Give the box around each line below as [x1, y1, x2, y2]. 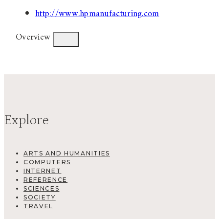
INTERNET [23, 167, 62, 175]
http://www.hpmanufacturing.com [35, 6, 159, 22]
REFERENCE [23, 175, 68, 183]
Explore [4, 112, 49, 129]
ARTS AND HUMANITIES [23, 149, 110, 157]
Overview [16, 30, 51, 45]
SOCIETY [23, 193, 56, 201]
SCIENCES [23, 184, 60, 192]
